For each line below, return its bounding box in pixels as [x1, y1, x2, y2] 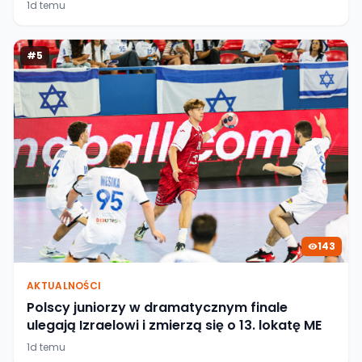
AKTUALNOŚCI [27, 278, 102, 293]
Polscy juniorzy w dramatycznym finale [27, 297, 288, 317]
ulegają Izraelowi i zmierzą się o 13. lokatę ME [27, 315, 322, 335]
